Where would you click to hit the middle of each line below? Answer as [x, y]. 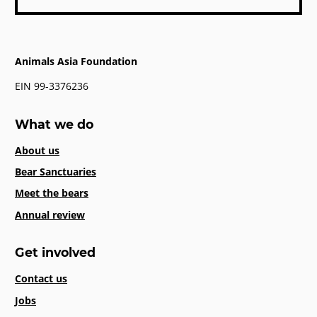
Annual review [50, 214]
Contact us [41, 279]
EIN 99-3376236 [52, 86]
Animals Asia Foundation [76, 62]
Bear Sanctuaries [56, 172]
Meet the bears [52, 193]
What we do [54, 124]
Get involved [55, 253]
